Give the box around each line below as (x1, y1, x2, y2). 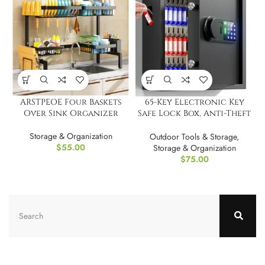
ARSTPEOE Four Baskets (20, 96, 121, 108)
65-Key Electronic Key (144, 96, 244, 108)
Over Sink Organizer (23, 107, 118, 119)
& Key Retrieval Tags (149, 118, 240, 130)
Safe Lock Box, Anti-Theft (138, 107, 251, 119)
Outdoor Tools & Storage (150, 130, 237, 143)
